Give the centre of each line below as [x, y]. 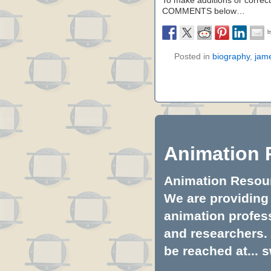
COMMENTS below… [204, 11]
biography [231, 57]
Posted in [193, 57]
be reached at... [213, 251]
